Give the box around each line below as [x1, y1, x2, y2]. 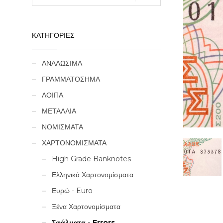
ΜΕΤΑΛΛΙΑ [41, 107, 76, 115]
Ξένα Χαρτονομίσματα [51, 202, 120, 211]
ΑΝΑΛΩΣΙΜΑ [41, 59, 82, 68]
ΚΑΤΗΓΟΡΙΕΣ [31, 31, 75, 39]
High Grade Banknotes [51, 154, 131, 163]
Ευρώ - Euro [51, 186, 93, 195]
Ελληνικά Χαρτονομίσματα [51, 170, 133, 179]
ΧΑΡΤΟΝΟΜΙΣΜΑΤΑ [41, 138, 107, 147]
